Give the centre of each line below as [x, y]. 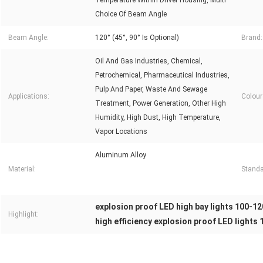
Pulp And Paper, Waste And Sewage [151, 90]
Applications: [29, 97]
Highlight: [23, 215]
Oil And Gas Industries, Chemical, [149, 61]
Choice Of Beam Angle [131, 14]
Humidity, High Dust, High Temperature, [158, 118]
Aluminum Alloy [121, 155]
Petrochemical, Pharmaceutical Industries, [162, 75]
